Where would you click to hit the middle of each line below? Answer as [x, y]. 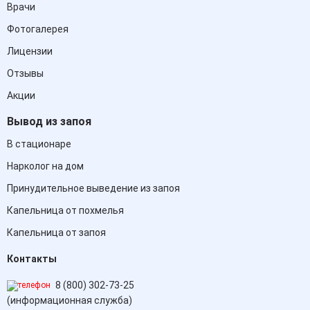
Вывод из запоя [49, 122]
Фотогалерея [38, 29]
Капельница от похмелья [65, 211]
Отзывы [25, 74]
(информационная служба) [70, 301]
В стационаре [39, 144]
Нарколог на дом [45, 166]
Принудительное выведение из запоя [93, 189]
